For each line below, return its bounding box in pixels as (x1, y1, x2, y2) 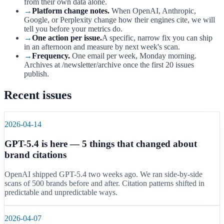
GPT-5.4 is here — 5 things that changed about (4, 138, 197, 149)
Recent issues (4, 88, 71, 101)
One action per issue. (32, 33, 102, 42)
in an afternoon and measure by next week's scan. (24, 42, 180, 51)
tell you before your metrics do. (24, 24, 122, 33)
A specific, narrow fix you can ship (102, 33, 212, 42)
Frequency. (32, 51, 70, 60)
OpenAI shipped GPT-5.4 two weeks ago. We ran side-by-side (4, 169, 202, 178)
